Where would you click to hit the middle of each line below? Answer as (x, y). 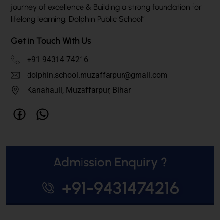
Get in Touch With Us (51, 41)
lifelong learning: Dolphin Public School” (78, 19)
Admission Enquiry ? (110, 162)
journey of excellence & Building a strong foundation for (106, 7)
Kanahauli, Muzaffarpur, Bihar (79, 90)
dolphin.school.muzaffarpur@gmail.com (97, 75)
